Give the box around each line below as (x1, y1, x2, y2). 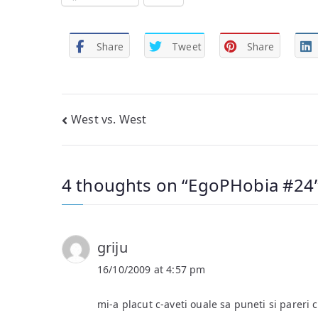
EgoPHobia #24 (188, 172, 314, 197)
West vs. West (71, 111, 147, 127)
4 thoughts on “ (62, 172, 189, 197)
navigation (61, 136, 175, 167)
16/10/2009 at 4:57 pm (97, 262, 206, 276)
